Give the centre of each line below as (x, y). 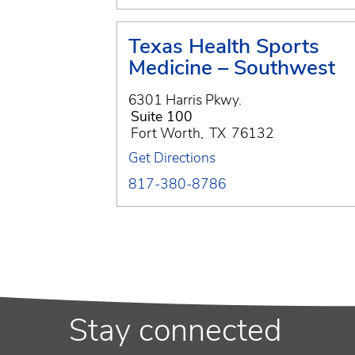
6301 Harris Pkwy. (185, 99)
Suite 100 (162, 116)
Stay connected (176, 330)
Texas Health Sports (224, 46)
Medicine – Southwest (232, 67)
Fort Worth (166, 133)
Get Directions (172, 157)
